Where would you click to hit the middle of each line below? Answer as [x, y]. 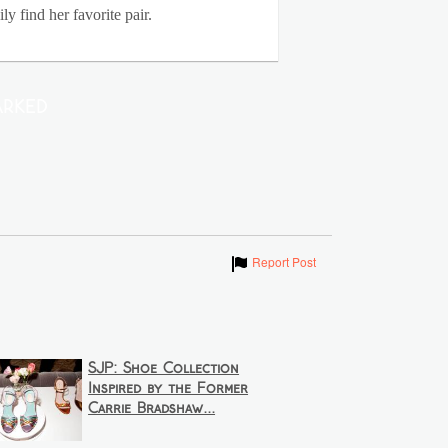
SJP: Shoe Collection [164, 369]
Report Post [283, 262]
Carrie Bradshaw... [152, 409]
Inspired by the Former [168, 389]
